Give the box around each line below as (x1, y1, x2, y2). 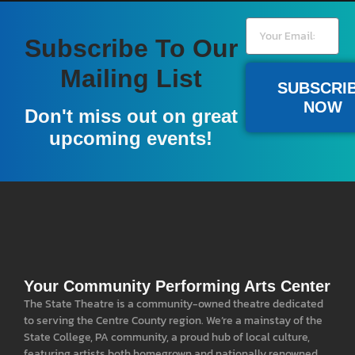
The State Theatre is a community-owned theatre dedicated (24, 296, 323, 313)
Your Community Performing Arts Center (24, 277, 330, 296)
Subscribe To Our (24, 34, 238, 63)
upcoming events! (49, 128, 213, 150)
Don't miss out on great (24, 105, 238, 128)
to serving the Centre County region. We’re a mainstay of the (24, 312, 323, 330)
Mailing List (59, 64, 202, 94)
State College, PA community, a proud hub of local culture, (24, 329, 310, 346)
